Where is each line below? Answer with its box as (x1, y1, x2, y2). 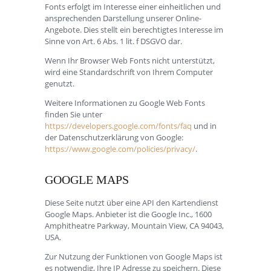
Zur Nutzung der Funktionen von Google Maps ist (45, 250, 223, 262)
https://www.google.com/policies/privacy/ (45, 143, 195, 154)
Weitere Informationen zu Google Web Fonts (45, 97, 205, 108)
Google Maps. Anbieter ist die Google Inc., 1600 (45, 208, 212, 220)
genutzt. (45, 77, 74, 89)
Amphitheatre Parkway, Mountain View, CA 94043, (45, 220, 224, 231)
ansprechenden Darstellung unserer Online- (45, 12, 201, 24)
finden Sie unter (45, 108, 102, 120)
